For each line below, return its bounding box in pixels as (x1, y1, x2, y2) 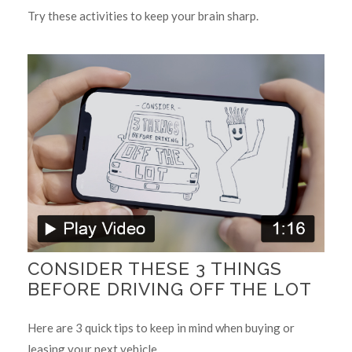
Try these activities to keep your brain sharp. (27, 9, 258, 24)
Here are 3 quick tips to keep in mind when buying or (27, 320, 295, 335)
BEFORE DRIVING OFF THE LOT (27, 279, 312, 300)
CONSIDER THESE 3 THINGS (27, 258, 282, 280)
